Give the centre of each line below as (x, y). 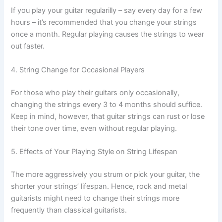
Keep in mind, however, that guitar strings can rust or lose (108, 116)
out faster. (28, 46)
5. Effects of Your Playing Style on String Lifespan (94, 152)
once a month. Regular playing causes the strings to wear (108, 34)
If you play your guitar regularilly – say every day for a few (107, 11)
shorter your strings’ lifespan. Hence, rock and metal (99, 186)
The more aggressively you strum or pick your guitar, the (106, 174)
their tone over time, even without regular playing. (94, 128)
